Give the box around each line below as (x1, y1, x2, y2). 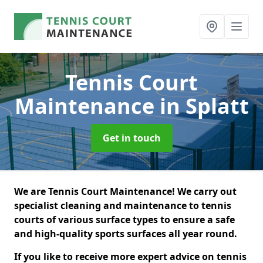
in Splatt (159, 92, 249, 120)
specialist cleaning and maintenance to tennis (14, 199, 231, 212)
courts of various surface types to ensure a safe (14, 213, 235, 226)
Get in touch (102, 131, 161, 144)
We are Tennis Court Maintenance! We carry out (14, 185, 237, 198)
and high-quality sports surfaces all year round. (14, 227, 240, 240)
